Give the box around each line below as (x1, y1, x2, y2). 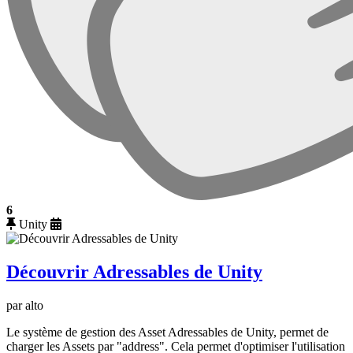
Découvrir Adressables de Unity (6, 262, 262, 283)
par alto (6, 298, 43, 312)
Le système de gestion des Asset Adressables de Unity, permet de (6, 325, 329, 339)
